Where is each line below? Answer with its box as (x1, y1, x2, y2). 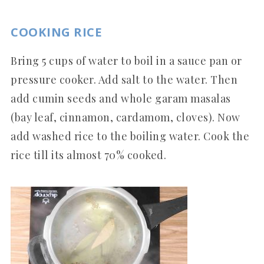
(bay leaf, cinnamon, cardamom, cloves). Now (11, 110, 240, 124)
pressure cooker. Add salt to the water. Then (11, 72, 237, 87)
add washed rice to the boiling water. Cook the (11, 128, 249, 143)
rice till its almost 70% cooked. (11, 147, 166, 162)
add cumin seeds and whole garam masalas (11, 91, 231, 105)
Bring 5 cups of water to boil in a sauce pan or (11, 53, 242, 68)
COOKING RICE (11, 23, 102, 40)
